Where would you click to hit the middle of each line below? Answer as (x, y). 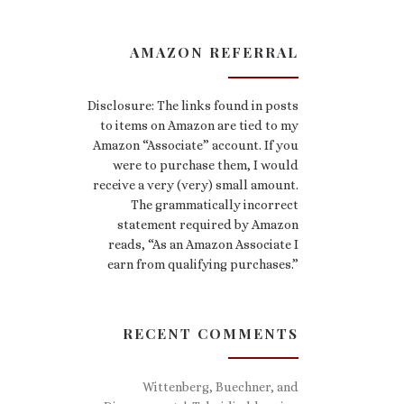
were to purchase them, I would (206, 165)
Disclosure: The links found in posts (193, 106)
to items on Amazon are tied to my (199, 126)
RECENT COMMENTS (211, 333)
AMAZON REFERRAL (214, 52)
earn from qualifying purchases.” (203, 265)
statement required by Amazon (208, 225)
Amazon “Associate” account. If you (196, 146)
